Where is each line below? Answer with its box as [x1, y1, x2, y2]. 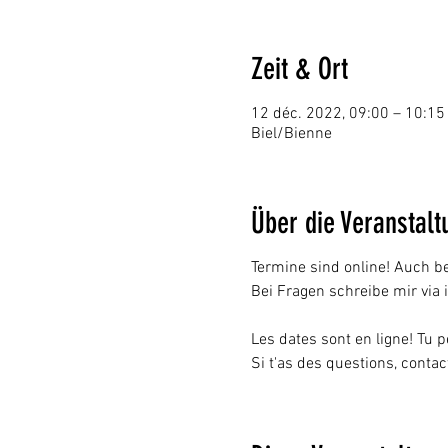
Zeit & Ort [250, 51, 348, 87]
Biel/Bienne [250, 124, 332, 144]
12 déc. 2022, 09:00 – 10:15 [250, 104, 445, 124]
